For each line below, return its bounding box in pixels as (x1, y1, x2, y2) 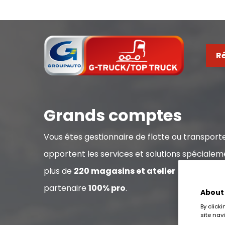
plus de (44, 165, 74, 177)
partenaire (44, 182, 88, 194)
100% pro (88, 182, 126, 194)
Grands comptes (44, 104, 182, 127)
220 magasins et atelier (74, 165, 175, 177)
